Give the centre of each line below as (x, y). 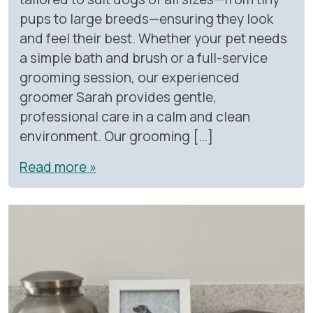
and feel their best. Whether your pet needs (153, 38)
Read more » (58, 167)
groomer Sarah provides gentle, (118, 97)
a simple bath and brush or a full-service (144, 58)
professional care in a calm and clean (135, 116)
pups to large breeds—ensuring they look (146, 19)
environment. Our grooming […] (116, 136)
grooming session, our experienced (130, 77)
